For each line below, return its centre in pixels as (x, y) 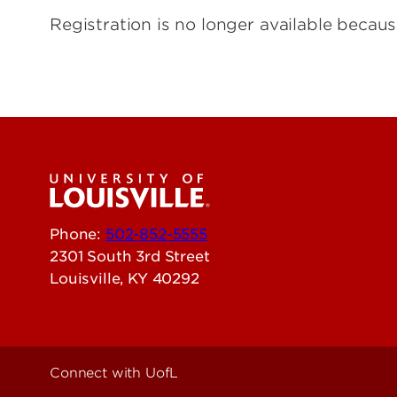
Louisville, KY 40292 (125, 279)
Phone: (78, 234)
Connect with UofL (114, 374)
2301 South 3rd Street (130, 257)
